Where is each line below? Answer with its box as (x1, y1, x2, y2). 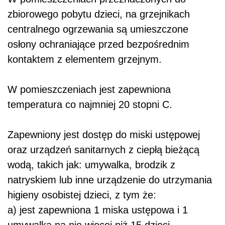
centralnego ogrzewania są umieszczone (8, 24, 188, 35)
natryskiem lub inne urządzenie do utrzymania (8, 174, 212, 186)
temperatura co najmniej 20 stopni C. (8, 99, 172, 110)
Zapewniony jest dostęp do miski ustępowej (8, 129, 200, 141)
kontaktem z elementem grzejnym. (8, 54, 162, 65)
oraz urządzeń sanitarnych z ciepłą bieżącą (8, 144, 199, 156)
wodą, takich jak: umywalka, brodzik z (8, 159, 175, 171)
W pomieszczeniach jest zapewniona (8, 84, 171, 95)
